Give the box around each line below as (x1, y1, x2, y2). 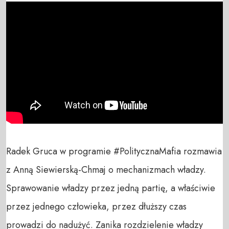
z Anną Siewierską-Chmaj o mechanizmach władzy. (6, 163, 209, 176)
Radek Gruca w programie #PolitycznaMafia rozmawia (6, 144, 222, 158)
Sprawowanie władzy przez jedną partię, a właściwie (6, 181, 215, 195)
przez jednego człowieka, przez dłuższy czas (6, 199, 187, 213)
